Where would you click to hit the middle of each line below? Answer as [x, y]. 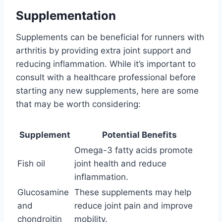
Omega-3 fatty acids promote [134, 150]
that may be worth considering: [78, 104]
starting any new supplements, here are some [107, 90]
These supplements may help [133, 192]
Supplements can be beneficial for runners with [110, 37]
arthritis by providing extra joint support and [104, 50]
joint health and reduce [120, 163]
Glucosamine [43, 192]
